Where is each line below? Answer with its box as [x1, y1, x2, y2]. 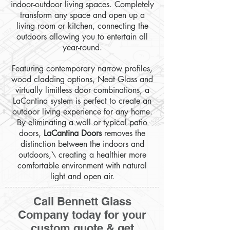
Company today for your [18, 208, 146, 221]
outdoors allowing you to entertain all [16, 31, 148, 42]
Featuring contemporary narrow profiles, [12, 63, 152, 74]
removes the [102, 128, 145, 139]
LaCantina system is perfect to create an [13, 95, 151, 106]
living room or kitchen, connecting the [16, 21, 148, 31]
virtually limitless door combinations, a [15, 85, 149, 95]
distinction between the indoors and [20, 139, 144, 149]
